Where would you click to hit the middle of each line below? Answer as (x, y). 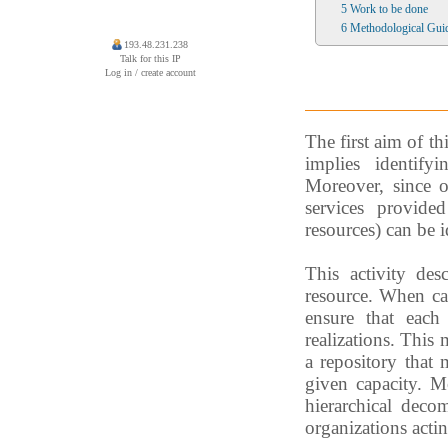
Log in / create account (150, 72)
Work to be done (389, 9)
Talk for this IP (150, 58)
